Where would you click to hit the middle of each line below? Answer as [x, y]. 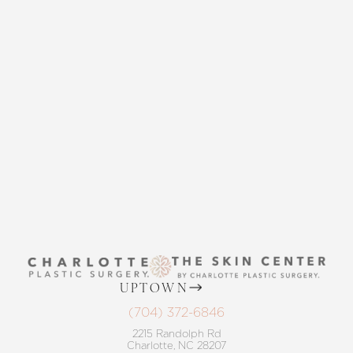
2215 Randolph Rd [176, 333]
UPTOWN [154, 289]
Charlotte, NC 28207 [176, 345]
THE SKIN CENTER [176, 92]
